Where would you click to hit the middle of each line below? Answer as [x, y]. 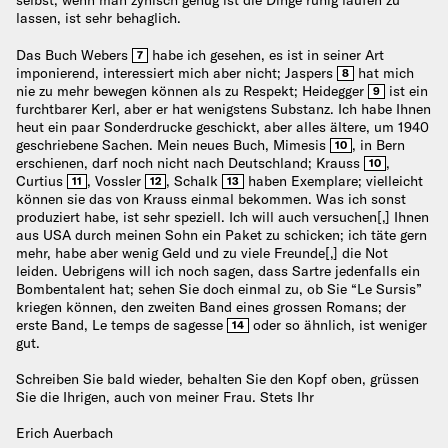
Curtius [41, 180]
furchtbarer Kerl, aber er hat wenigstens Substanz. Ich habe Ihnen [223, 108]
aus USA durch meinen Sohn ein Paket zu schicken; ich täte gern [221, 234]
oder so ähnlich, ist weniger [338, 324]
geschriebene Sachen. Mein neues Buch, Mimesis [173, 144]
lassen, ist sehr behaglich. [98, 18]
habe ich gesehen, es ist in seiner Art [266, 54]
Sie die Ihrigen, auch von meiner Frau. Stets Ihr [165, 396]
